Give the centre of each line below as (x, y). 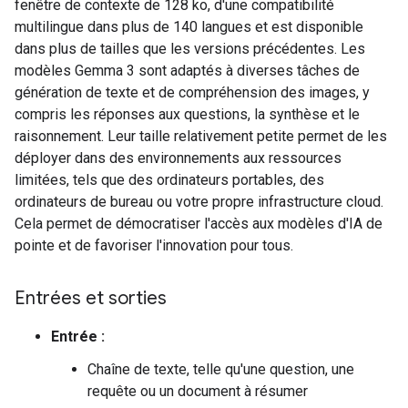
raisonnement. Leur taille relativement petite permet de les (201, 136)
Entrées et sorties (91, 298)
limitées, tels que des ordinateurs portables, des (169, 180)
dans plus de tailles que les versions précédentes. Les (190, 49)
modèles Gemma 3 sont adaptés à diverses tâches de (187, 71)
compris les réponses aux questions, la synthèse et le (187, 114)
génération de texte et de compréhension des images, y (192, 92)
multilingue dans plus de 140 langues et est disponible (189, 27)
